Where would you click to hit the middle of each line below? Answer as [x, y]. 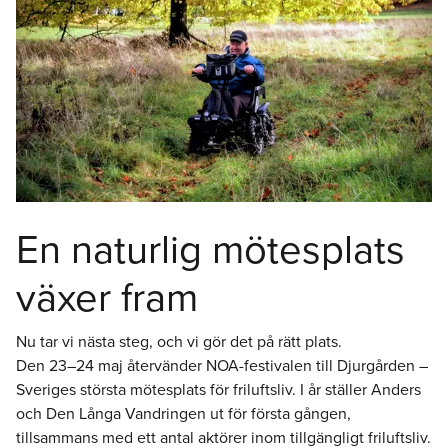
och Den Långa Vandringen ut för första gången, [183, 413]
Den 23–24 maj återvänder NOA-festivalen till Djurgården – [222, 365]
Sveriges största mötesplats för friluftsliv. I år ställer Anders [218, 389]
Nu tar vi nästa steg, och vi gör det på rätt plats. [179, 341]
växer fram [107, 297]
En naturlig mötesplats [210, 249]
